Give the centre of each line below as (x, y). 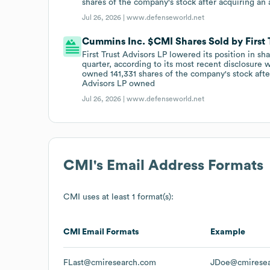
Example (228, 232)
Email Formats (110, 232)
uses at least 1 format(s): (127, 197)
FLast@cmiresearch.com (110, 262)
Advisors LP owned (119, 83)
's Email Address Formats (178, 165)
